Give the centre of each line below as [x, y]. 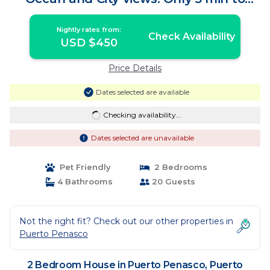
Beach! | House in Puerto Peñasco [135, 11]
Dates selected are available [142, 92]
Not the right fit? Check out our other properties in [126, 221]
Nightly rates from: [89, 30]
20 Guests [172, 181]
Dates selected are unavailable [142, 138]
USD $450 [89, 43]
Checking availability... [142, 115]
